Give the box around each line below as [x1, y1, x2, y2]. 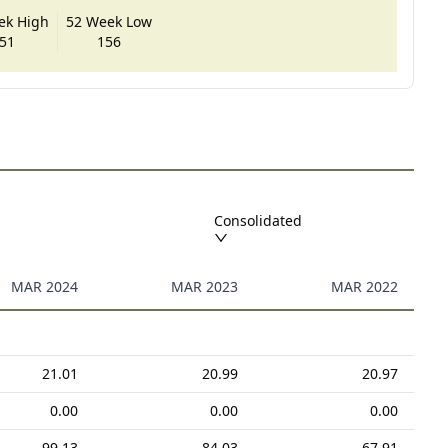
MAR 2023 [170, 276, 238, 296]
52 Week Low [66, 11, 153, 31]
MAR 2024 [10, 276, 78, 296]
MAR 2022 [330, 276, 398, 296]
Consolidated [214, 210, 303, 230]
